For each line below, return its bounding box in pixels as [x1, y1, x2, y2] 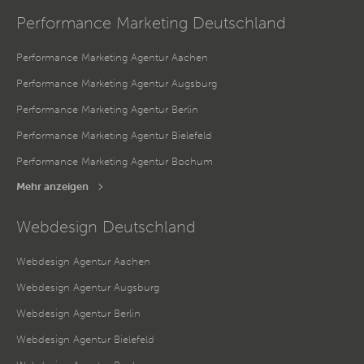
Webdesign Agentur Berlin [16, 306, 141, 319]
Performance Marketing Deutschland [16, 12, 286, 32]
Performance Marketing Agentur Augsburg [16, 76, 217, 89]
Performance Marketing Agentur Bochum [16, 154, 213, 167]
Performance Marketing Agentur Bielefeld [16, 128, 212, 141]
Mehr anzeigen [16, 180, 89, 193]
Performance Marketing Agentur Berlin [16, 102, 198, 115]
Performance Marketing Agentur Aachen [16, 50, 208, 63]
